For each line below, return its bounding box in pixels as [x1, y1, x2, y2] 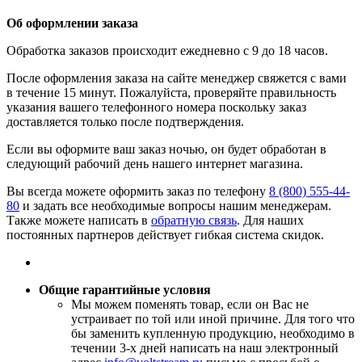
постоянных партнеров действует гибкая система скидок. [6, 228, 324, 242]
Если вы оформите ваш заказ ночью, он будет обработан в [6, 142, 326, 157]
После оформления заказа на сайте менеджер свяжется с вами [6, 71, 347, 86]
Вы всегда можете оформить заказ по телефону [6, 184, 269, 199]
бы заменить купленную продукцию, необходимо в [71, 326, 355, 341]
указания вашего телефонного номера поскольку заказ [6, 100, 306, 115]
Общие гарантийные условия [39, 283, 211, 297]
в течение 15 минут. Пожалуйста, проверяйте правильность [6, 86, 336, 100]
